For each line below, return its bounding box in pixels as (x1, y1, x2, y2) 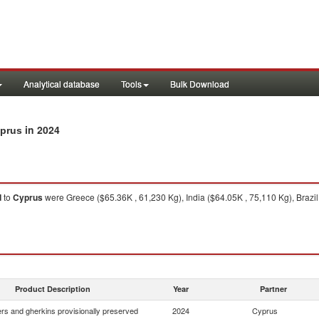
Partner (260, 283, 287, 294)
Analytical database (23, 78, 100, 90)
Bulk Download (170, 78, 229, 90)
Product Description (15, 283, 90, 294)
